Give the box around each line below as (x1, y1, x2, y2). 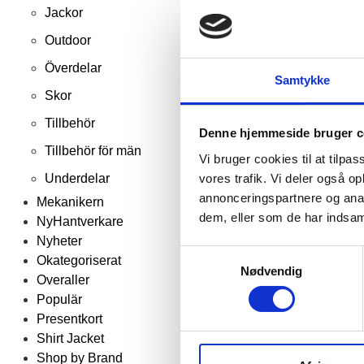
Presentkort (37, 312, 102, 326)
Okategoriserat (37, 253, 121, 267)
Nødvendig (240, 263, 303, 278)
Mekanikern (37, 195, 104, 209)
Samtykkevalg (180, 248, 258, 262)
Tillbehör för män (45, 144, 141, 158)
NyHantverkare (37, 214, 123, 228)
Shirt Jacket (37, 331, 104, 345)
